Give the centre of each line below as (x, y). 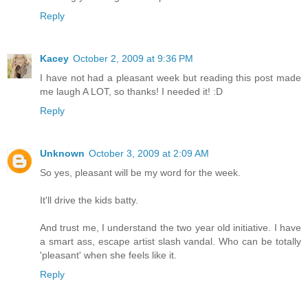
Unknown (62, 154)
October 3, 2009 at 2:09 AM (149, 154)
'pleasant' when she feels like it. (108, 255)
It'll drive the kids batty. (89, 200)
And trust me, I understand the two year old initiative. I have (170, 228)
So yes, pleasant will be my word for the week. (140, 173)
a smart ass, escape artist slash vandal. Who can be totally (170, 242)
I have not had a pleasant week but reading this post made (170, 78)
